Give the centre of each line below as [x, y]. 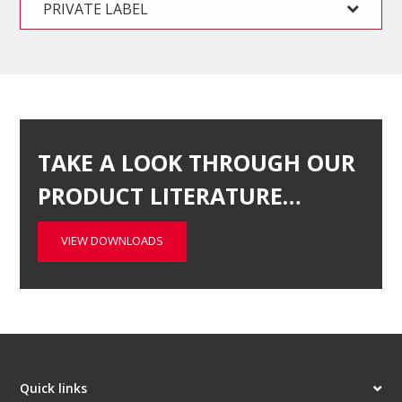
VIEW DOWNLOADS [113, 241]
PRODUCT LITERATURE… [170, 196]
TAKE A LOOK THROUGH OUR [197, 163]
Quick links [54, 389]
